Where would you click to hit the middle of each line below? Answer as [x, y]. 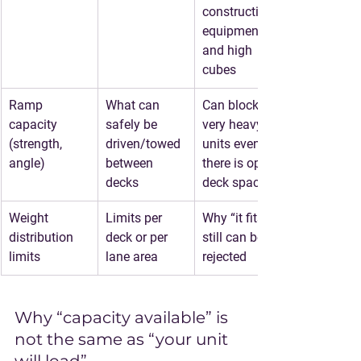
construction [239, 12]
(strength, [37, 144]
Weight [30, 218]
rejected [224, 257]
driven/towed [145, 144]
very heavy [234, 124]
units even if [239, 144]
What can [134, 105]
